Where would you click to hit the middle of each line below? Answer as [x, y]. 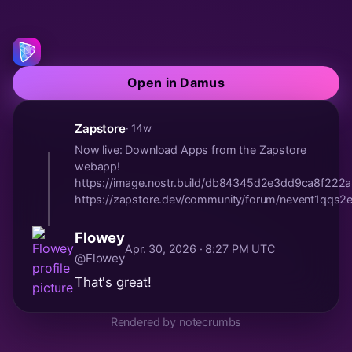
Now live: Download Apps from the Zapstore [191, 149]
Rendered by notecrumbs [176, 321]
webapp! [97, 166]
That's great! [113, 282]
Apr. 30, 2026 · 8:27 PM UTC [200, 248]
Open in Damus [176, 82]
